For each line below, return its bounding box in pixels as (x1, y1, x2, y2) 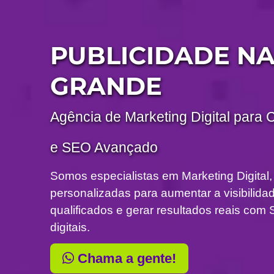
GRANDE (50, 71, 163, 102)
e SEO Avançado (50, 139, 158, 156)
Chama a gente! (74, 251, 177, 267)
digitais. (50, 221, 91, 234)
